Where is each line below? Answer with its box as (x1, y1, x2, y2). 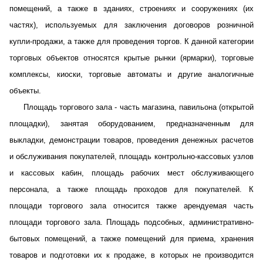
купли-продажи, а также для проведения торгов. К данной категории (9, 37, 254, 46)
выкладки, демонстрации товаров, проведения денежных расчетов (9, 136, 254, 144)
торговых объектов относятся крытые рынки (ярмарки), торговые (9, 53, 254, 62)
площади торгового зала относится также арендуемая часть (9, 201, 254, 210)
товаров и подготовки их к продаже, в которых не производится (9, 251, 254, 259)
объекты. (9, 86, 41, 95)
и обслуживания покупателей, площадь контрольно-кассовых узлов (9, 152, 254, 161)
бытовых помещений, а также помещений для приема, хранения (9, 234, 254, 243)
